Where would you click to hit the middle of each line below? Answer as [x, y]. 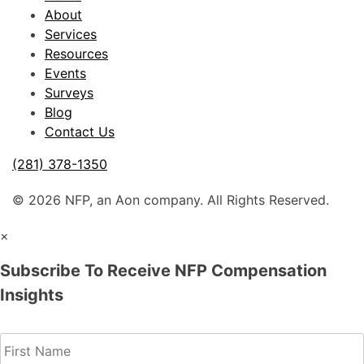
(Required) [79, 331]
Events [65, 73]
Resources [76, 53]
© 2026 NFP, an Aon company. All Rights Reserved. [171, 199]
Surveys [69, 92]
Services [71, 34]
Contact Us [80, 131]
